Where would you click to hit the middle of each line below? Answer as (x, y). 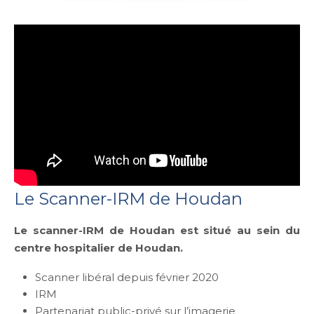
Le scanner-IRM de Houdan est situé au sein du (157, 231)
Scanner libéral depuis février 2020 (127, 278)
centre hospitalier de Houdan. (98, 248)
